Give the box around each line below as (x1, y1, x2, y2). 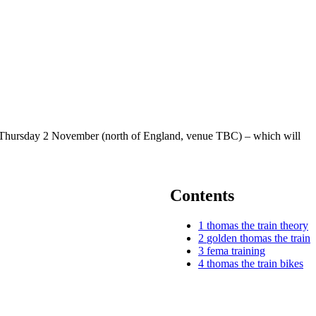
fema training (207, 244, 265, 257)
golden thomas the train (207, 231, 310, 244)
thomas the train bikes (207, 257, 303, 269)
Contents (170, 186, 234, 205)
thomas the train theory (207, 219, 308, 231)
